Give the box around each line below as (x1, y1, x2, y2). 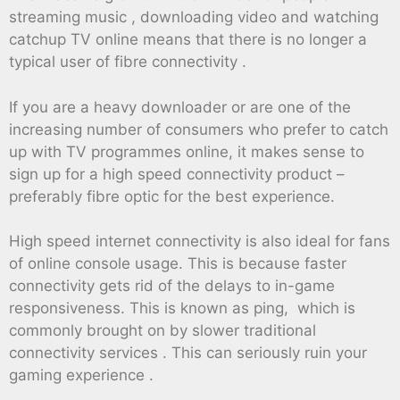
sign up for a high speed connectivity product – (9, 164, 345, 183)
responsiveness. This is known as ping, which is (9, 299, 355, 318)
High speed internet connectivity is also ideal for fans (9, 232, 390, 251)
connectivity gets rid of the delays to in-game (9, 277, 335, 296)
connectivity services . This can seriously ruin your (9, 344, 367, 362)
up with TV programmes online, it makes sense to (9, 142, 364, 161)
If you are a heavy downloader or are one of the (9, 97, 351, 116)
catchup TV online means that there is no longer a (9, 30, 367, 49)
